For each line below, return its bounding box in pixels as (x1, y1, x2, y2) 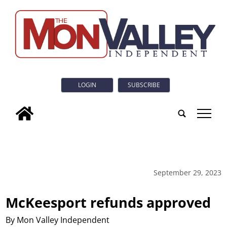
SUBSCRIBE (128, 81, 160, 90)
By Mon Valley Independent (6, 214, 110, 225)
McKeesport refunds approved (6, 193, 211, 212)
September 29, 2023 (153, 167, 221, 177)
